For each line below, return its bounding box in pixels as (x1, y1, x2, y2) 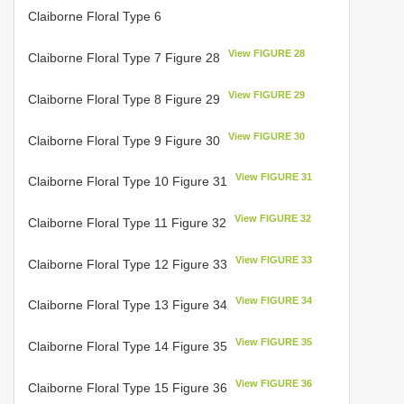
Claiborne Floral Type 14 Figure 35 (28, 338, 231, 353)
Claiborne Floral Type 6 (28, 9, 161, 24)
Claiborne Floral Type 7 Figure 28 (28, 50, 224, 66)
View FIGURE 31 (235, 171, 313, 183)
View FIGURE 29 (228, 89, 306, 101)
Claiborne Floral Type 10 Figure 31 (28, 174, 231, 188)
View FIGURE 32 (234, 213, 312, 224)
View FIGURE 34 (235, 295, 313, 307)
